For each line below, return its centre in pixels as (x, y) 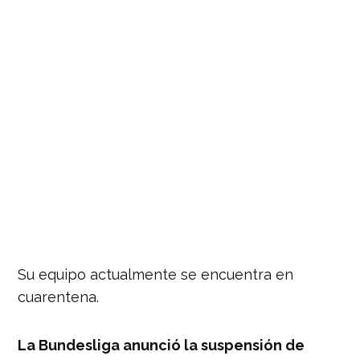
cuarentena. (59, 297)
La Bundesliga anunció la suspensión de (162, 345)
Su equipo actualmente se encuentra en (156, 274)
